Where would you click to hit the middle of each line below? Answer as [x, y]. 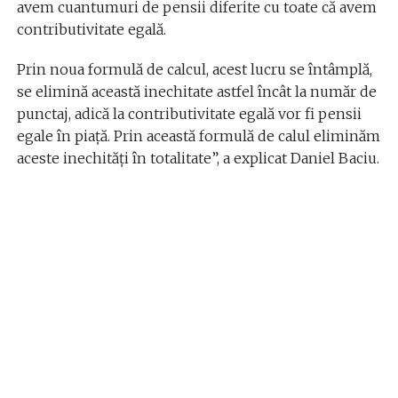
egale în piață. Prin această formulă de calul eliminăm [198, 136]
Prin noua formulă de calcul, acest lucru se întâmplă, [194, 70]
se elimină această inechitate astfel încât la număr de [196, 92]
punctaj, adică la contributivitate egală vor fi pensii [189, 114]
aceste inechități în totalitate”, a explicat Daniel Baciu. [198, 159]
